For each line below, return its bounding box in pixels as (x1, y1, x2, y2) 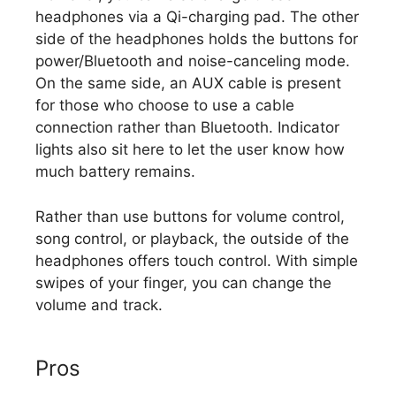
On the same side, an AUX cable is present (35, 74, 341, 93)
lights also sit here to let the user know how (35, 141, 345, 159)
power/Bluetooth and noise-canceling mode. (35, 52, 350, 71)
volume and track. (35, 295, 163, 314)
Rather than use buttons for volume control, (35, 207, 345, 225)
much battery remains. (35, 163, 204, 181)
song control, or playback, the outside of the (35, 229, 349, 247)
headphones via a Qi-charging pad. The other (35, 8, 359, 27)
